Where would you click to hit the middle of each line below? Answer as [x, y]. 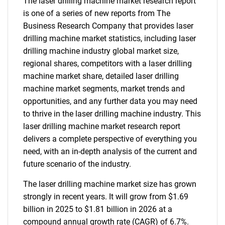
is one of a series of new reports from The [97, 13]
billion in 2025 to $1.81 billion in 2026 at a [98, 209]
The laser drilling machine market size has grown [110, 184]
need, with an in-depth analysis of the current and [110, 151]
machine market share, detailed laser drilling [101, 76]
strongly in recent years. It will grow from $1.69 [106, 197]
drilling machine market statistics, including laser [109, 38]
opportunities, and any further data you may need [110, 101]
